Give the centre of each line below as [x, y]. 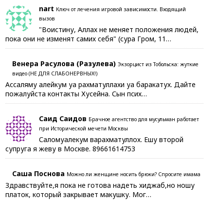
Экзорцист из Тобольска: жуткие [158, 64]
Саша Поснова [39, 173]
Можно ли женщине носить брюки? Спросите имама [134, 174]
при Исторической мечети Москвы [84, 128]
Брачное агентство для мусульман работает [144, 119]
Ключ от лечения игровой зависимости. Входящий [121, 9]
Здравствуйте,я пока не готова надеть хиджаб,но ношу [100, 185]
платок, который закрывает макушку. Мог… [79, 194]
